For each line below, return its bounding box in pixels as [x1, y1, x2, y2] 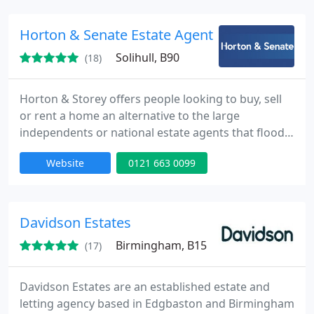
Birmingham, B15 [116, 238, 207, 253]
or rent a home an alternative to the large [20, 108, 240, 123]
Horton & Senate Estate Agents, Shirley [20, 25, 271, 44]
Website [46, 156, 84, 170]
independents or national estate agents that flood [20, 125, 285, 140]
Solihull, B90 [116, 50, 179, 65]
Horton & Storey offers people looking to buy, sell [20, 91, 282, 107]
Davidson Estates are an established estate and [20, 279, 270, 294]
